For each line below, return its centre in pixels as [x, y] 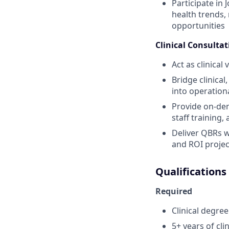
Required [174, 191]
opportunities [198, 26]
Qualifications [191, 171]
